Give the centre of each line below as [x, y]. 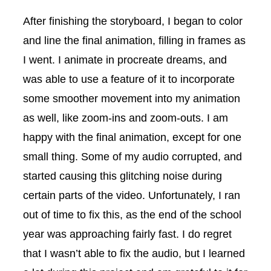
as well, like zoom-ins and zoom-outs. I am [126, 117]
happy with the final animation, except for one [132, 137]
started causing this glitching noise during [122, 175]
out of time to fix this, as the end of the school [132, 214]
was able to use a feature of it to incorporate [129, 79]
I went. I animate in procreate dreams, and [125, 59]
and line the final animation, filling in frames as [134, 40]
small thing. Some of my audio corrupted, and [132, 156]
